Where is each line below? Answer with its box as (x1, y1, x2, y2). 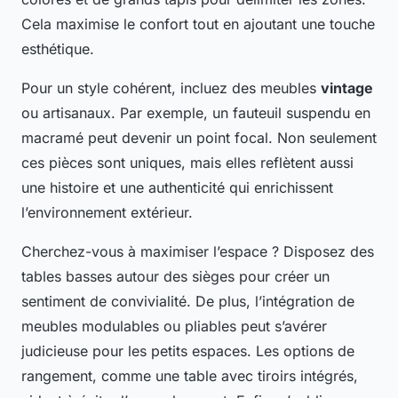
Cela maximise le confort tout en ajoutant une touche (21, 15, 375, 34)
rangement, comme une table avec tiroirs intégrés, (21, 367, 358, 386)
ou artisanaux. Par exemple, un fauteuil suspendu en (21, 104, 370, 123)
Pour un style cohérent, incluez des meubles (21, 79, 321, 98)
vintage (321, 79, 373, 98)
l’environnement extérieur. (21, 203, 193, 222)
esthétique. (21, 40, 94, 59)
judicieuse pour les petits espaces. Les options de (21, 342, 354, 361)
